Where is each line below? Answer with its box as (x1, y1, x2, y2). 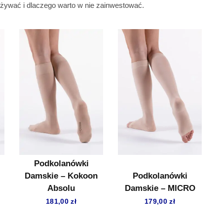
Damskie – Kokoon (25, 171, 98, 181)
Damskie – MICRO (124, 184, 195, 193)
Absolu (47, 184, 75, 193)
